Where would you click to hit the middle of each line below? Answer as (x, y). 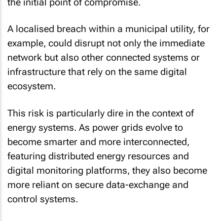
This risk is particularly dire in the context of (101, 113)
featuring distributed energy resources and (98, 156)
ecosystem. (32, 86)
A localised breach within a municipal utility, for (109, 29)
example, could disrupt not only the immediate (106, 43)
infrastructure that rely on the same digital (97, 72)
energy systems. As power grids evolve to (95, 127)
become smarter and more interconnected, (98, 142)
